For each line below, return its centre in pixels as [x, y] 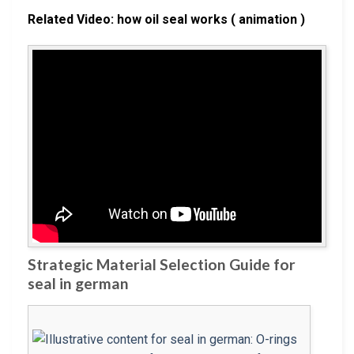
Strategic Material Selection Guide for [162, 265]
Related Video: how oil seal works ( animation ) [166, 19]
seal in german [78, 284]
